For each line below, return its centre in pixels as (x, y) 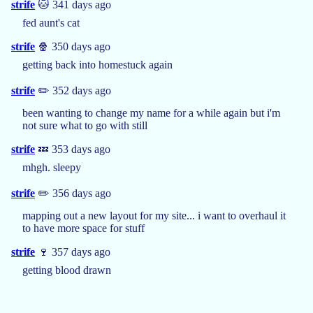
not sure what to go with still (85, 125)
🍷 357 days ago (73, 252)
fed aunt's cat (51, 22)
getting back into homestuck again (97, 64)
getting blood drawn (67, 270)
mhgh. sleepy (52, 167)
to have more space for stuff (83, 228)
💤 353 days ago (73, 149)
